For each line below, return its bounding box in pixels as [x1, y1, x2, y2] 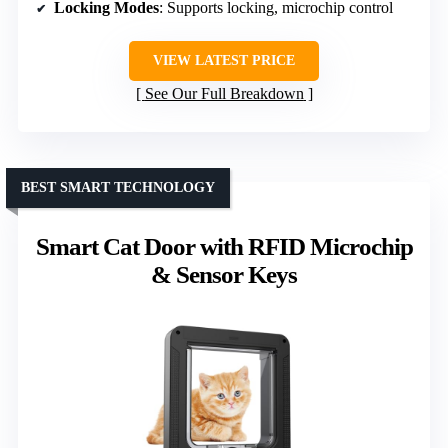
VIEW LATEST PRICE [153, 53, 295, 69]
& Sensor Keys [151, 261, 297, 289]
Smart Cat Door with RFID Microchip [35, 233, 413, 261]
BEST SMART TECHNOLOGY [21, 180, 215, 196]
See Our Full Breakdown [144, 85, 304, 103]
